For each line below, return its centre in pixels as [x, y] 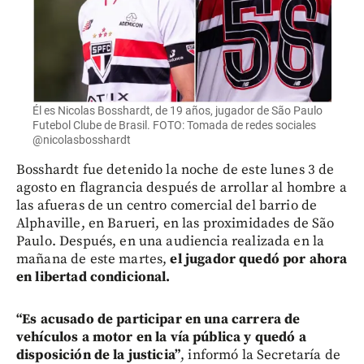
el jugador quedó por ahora [259, 259]
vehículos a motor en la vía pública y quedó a [161, 337]
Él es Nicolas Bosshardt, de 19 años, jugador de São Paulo [178, 110]
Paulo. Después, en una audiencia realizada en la [171, 241]
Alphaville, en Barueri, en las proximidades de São [175, 223]
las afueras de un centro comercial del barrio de [167, 205]
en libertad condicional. [93, 277]
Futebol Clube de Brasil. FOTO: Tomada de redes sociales [174, 125]
